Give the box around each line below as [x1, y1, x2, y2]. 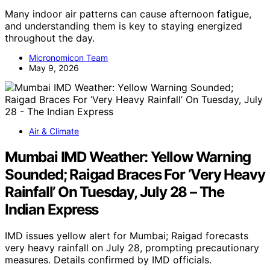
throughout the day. [5, 31, 95, 44]
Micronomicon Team [29, 52, 108, 63]
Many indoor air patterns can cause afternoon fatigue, [5, 7, 251, 20]
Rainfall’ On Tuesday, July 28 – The [5, 183, 224, 201]
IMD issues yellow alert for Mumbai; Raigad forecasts [5, 230, 248, 242]
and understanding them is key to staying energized [5, 19, 242, 32]
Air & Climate [29, 125, 79, 136]
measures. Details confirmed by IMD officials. [5, 254, 212, 266]
